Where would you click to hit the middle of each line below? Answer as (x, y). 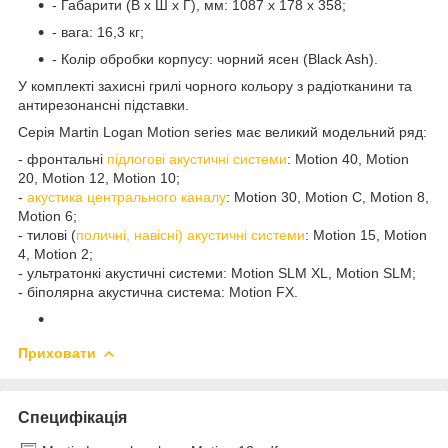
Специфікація (72, 417)
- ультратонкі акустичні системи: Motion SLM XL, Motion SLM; (217, 272)
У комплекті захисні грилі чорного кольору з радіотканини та (215, 85)
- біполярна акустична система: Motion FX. (158, 291)
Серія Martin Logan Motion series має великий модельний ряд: (222, 131)
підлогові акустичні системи (197, 158)
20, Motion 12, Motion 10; (99, 177)
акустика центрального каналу (126, 196)
